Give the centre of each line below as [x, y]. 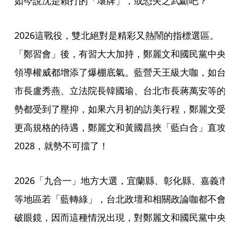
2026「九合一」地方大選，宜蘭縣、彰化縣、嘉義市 [121, 181]
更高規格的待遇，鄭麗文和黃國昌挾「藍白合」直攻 [120, 128]
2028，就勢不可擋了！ [61, 146]
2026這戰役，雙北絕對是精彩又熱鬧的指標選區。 [117, 36]
